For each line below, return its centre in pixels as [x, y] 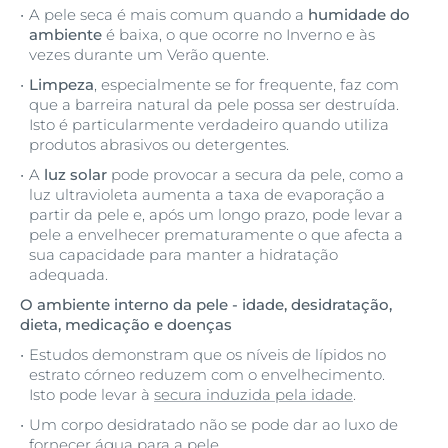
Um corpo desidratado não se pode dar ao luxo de [213, 424]
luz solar [75, 174]
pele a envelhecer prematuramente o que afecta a [216, 234]
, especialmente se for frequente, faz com [246, 84]
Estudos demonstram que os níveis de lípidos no [207, 354]
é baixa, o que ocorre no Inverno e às [238, 34]
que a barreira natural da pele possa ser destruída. [214, 104]
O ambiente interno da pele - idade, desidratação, [206, 304]
